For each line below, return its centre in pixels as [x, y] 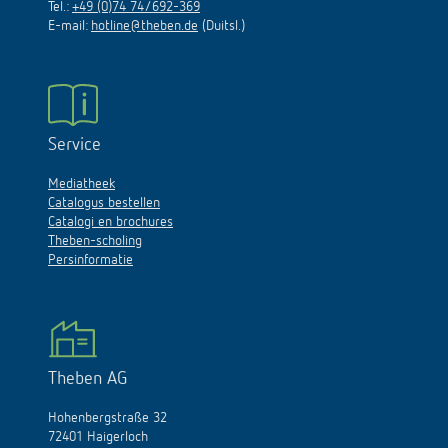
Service [74, 145]
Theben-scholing [95, 241]
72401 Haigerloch [98, 437]
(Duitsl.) [221, 26]
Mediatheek [81, 184]
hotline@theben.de [144, 26]
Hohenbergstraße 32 [107, 418]
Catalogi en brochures [110, 222]
